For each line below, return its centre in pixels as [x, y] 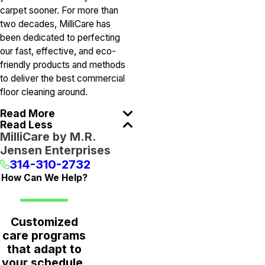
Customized [44, 222]
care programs [44, 236]
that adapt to [44, 249]
